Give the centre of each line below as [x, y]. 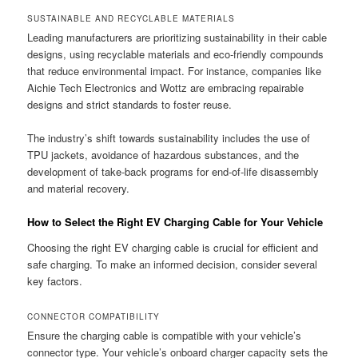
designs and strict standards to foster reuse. [130, 105]
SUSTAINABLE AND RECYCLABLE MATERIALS [131, 19]
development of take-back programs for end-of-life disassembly [173, 172]
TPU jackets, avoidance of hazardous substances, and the [163, 155]
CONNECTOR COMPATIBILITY [94, 317]
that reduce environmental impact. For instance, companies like [175, 71]
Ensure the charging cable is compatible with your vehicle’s [165, 336]
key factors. [55, 281]
